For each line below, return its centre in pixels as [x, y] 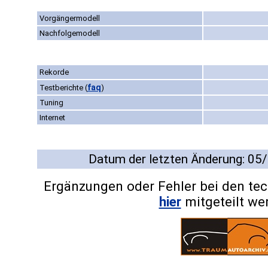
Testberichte [62, 88]
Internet [52, 118]
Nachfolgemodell [70, 33]
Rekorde [54, 72]
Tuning [51, 103]
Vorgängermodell [70, 19]
